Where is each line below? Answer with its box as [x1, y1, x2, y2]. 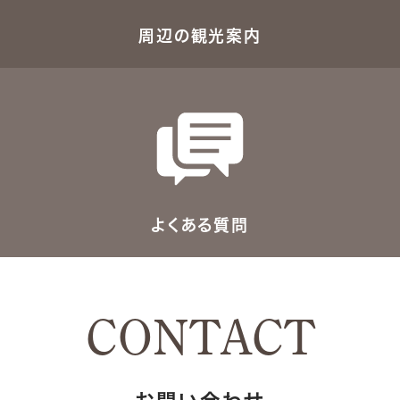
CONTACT [85, 312, 315, 363]
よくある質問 [151, 216, 249, 233]
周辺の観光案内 [138, 27, 262, 44]
